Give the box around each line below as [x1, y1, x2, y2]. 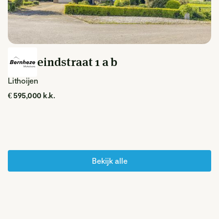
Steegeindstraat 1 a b [8, 54, 118, 69]
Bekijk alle [91, 156, 128, 165]
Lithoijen [8, 76, 38, 85]
